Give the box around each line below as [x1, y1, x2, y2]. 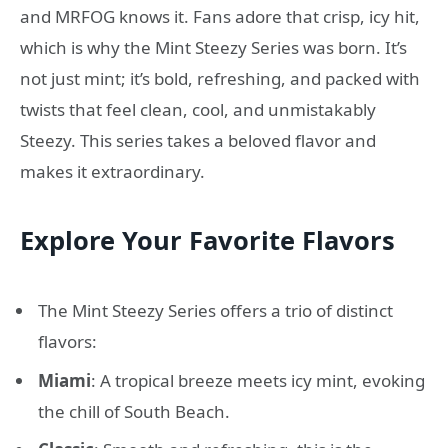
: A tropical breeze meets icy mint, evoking [91, 368, 425, 392]
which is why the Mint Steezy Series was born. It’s [20, 35, 407, 59]
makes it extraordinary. [20, 159, 205, 183]
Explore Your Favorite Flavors [20, 223, 395, 258]
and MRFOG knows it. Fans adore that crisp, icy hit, [20, 4, 420, 28]
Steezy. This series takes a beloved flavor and [20, 128, 376, 152]
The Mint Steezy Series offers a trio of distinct [38, 299, 393, 323]
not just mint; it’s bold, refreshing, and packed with [20, 66, 420, 90]
